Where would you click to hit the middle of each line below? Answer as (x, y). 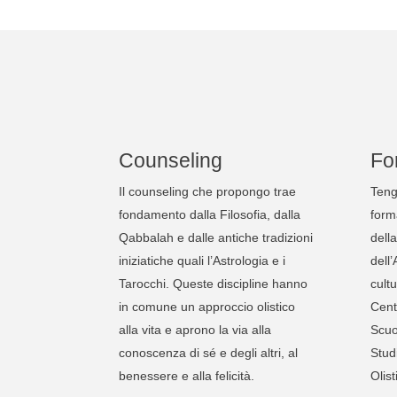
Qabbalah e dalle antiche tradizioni (216, 237)
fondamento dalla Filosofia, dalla (210, 214)
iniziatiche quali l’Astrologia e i (202, 260)
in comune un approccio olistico (207, 306)
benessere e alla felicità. (187, 375)
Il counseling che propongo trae (208, 191)
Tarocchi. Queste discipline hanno (214, 283)
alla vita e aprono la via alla (195, 329)
